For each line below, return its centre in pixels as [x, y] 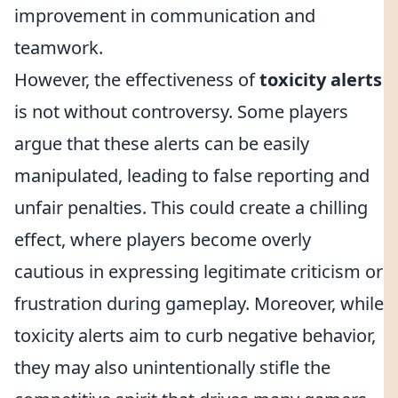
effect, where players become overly [163, 239]
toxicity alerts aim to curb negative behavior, [195, 335]
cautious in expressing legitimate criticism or [199, 271]
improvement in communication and [165, 16]
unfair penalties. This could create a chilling [191, 207]
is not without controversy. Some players [181, 111]
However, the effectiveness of [137, 80]
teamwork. [59, 48]
